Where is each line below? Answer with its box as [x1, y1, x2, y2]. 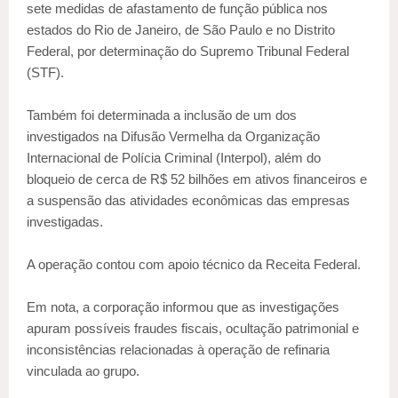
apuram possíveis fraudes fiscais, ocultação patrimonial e [27, 321, 359, 337]
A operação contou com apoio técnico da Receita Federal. [27, 257, 361, 273]
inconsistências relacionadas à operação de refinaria [27, 342, 330, 358]
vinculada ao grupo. [27, 363, 139, 379]
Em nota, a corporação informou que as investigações [27, 299, 339, 315]
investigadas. [27, 214, 103, 230]
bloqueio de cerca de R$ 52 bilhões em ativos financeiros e [27, 171, 367, 187]
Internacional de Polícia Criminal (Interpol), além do [27, 150, 321, 166]
